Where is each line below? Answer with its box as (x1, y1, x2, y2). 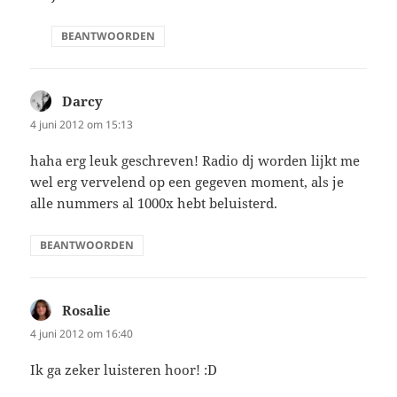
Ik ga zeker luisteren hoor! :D (30, 361, 218, 379)
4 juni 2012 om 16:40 (30, 325, 134, 341)
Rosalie (62, 300, 112, 319)
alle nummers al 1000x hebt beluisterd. (30, 193, 278, 212)
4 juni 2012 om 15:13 (30, 116, 134, 132)
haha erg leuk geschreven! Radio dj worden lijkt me (30, 151, 361, 169)
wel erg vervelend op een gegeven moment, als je (30, 172, 345, 191)
